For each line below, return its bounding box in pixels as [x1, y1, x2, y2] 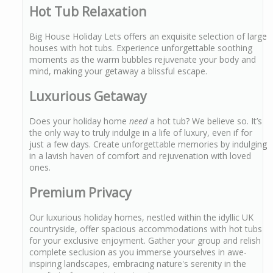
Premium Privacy [29, 183, 132, 201]
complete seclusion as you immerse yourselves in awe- [29, 246, 247, 258]
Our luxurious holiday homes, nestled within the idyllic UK [29, 211, 253, 223]
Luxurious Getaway [29, 87, 147, 105]
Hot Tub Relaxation [29, 2, 146, 20]
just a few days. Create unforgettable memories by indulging [29, 138, 267, 151]
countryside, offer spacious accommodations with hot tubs [29, 222, 262, 235]
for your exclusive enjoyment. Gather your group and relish [29, 234, 261, 246]
